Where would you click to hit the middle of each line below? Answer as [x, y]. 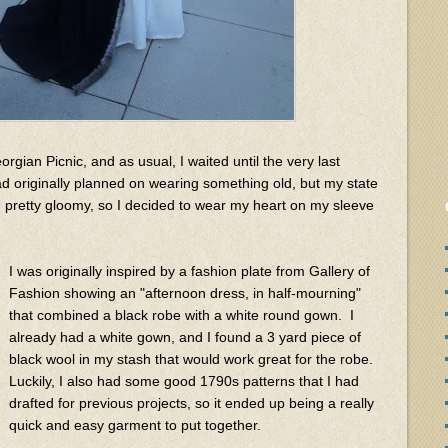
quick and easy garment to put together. [135, 424]
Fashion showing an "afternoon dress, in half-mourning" [185, 292]
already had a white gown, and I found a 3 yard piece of [185, 336]
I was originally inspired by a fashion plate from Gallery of [189, 270]
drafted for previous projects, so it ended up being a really [191, 402]
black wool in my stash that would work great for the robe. [191, 358]
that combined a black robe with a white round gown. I [181, 314]
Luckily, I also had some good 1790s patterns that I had [184, 380]
